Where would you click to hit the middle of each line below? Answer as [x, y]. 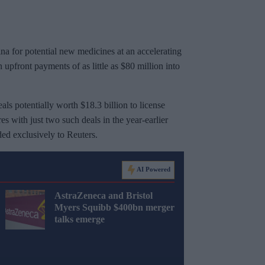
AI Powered [153, 169]
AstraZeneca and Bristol [104, 196]
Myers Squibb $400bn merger [114, 208]
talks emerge [80, 219]
